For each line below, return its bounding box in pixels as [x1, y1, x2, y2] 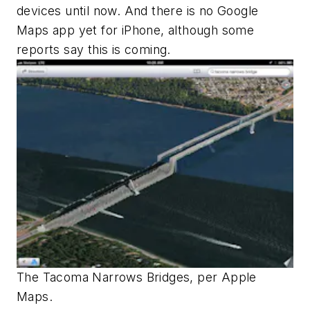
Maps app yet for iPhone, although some [17, 23, 255, 38]
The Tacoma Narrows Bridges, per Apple [17, 270, 257, 285]
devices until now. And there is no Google [17, 3, 259, 19]
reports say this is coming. [17, 42, 171, 57]
